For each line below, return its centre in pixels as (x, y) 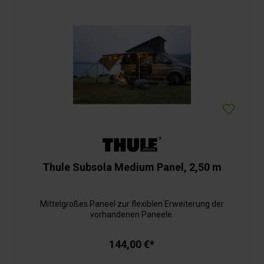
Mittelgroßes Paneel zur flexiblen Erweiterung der (132, 204)
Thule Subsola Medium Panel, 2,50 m (132, 167)
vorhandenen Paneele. (132, 215)
